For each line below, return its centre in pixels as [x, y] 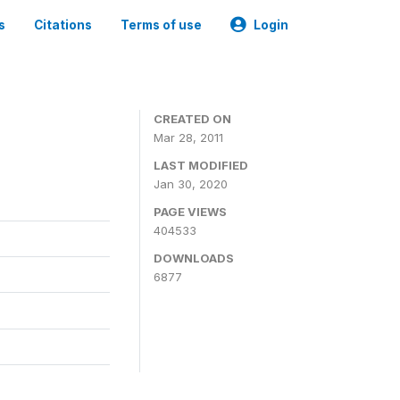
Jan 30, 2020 [191, 184]
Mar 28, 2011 [188, 137]
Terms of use [161, 25]
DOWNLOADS [194, 258]
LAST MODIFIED [201, 165]
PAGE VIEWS [190, 212]
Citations [63, 25]
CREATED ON [192, 119]
